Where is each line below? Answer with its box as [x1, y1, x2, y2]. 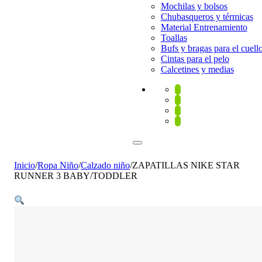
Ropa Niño [37, 160, 78, 170]
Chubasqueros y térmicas [160, 12, 253, 22]
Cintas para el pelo [160, 54, 229, 64]
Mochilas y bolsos [160, 1, 227, 11]
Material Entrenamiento [160, 22, 247, 32]
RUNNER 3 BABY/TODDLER [14, 171, 137, 181]
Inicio [14, 160, 35, 170]
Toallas [160, 33, 187, 43]
